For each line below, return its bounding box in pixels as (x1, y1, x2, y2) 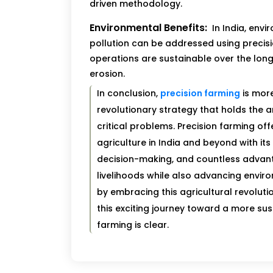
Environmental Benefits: (90, 21, 207, 35)
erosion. (90, 68, 125, 80)
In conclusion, (96, 87, 160, 100)
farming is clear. (96, 219, 169, 232)
